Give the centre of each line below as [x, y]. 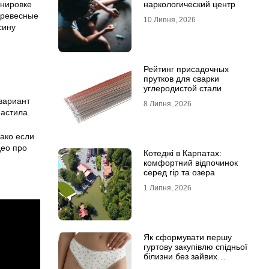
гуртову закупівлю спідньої [195, 247]
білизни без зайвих [180, 256]
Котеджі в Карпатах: [182, 153]
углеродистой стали [182, 88]
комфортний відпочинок [190, 163]
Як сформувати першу [187, 237]
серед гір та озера [179, 172]
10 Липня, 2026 [169, 20]
